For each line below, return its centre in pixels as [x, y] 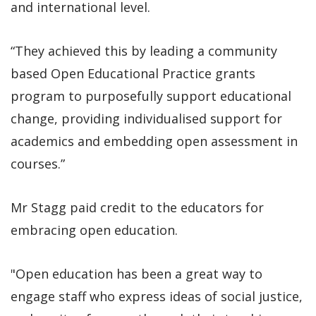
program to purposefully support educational [151, 96]
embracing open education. [94, 230]
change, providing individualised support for [146, 118]
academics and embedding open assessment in [154, 141]
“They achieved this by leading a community [144, 50]
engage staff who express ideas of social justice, [157, 296]
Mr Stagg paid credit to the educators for [137, 207]
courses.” [38, 163]
